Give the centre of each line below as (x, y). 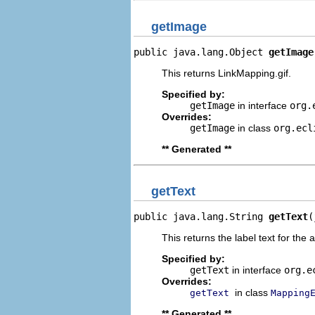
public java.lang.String (201, 217)
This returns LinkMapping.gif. (226, 73)
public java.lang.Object (201, 52)
